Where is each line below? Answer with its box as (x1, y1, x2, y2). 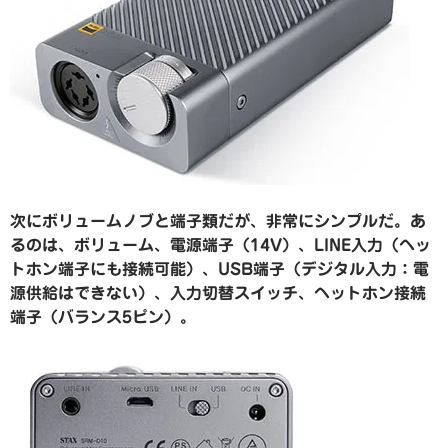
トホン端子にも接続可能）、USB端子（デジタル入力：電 (10, 261, 429, 278)
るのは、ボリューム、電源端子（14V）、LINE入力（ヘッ (10, 237, 431, 254)
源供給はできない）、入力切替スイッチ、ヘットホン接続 (10, 285, 426, 302)
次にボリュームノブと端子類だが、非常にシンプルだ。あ (10, 213, 426, 230)
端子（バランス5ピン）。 (10, 309, 196, 326)
